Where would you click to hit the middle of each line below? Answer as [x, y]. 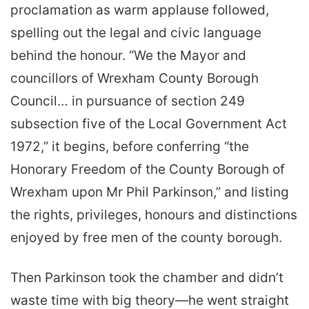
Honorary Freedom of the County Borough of [148, 169]
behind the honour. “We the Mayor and [128, 55]
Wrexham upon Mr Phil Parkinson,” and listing [150, 192]
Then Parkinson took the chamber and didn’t [147, 277]
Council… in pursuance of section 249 [128, 101]
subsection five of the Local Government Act [149, 123]
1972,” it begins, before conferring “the [130, 146]
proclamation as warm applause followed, [140, 10]
